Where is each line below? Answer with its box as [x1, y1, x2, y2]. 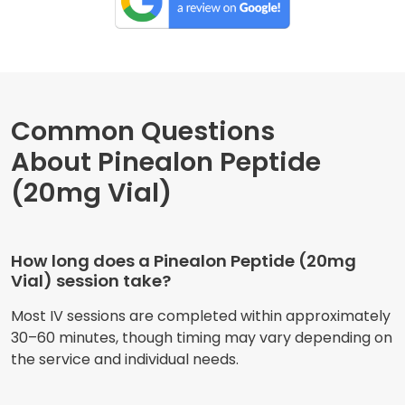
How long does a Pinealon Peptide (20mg [11, 249, 356, 272]
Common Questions [11, 112, 275, 149]
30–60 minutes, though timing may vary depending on [11, 326, 392, 348]
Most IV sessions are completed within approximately [11, 305, 391, 326]
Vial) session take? [11, 268, 171, 292]
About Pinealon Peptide [11, 143, 321, 180]
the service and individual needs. [11, 348, 239, 370]
